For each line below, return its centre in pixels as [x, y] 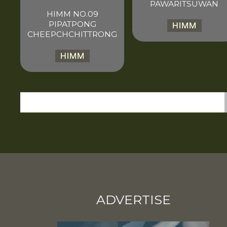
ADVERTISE [133, 199]
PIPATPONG [72, 24]
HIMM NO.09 [72, 14]
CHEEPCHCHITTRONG [72, 34]
